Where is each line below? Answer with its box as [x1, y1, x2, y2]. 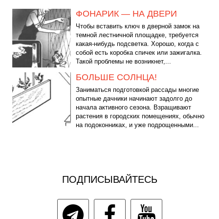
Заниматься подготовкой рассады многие [76, 86, 199, 94]
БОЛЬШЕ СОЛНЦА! [76, 72, 157, 83]
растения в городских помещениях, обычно [76, 112, 204, 120]
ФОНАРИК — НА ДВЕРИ [76, 9, 177, 19]
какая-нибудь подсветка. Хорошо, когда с [76, 40, 199, 48]
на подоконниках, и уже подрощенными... [76, 121, 199, 129]
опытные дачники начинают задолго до [76, 95, 192, 103]
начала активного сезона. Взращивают [76, 104, 191, 111]
